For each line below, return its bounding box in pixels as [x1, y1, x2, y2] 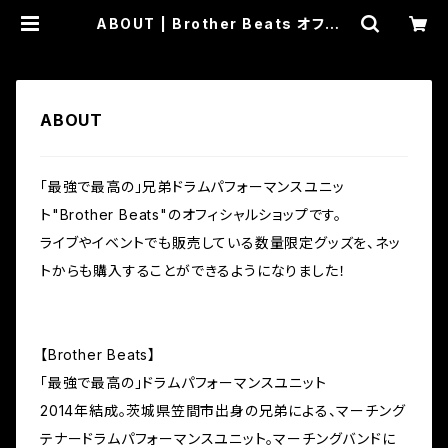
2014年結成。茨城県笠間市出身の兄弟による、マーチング [40, 402, 406, 419]
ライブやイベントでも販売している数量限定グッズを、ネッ [40, 234, 401, 251]
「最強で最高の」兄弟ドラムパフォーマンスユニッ [40, 178, 345, 195]
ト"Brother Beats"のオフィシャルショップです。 [40, 206, 342, 223]
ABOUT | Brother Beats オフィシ [96, 15, 352, 32]
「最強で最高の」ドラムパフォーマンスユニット [40, 374, 327, 391]
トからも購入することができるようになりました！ [40, 262, 347, 279]
